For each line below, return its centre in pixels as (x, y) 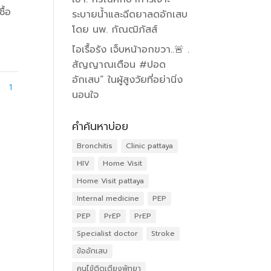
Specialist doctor (108, 234)
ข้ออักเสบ (93, 251)
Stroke (163, 234)
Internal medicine (108, 199)
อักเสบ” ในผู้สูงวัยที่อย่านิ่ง (128, 80)
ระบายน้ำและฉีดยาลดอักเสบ (130, 15)
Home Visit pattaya (111, 181)
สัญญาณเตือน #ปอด (119, 65)
